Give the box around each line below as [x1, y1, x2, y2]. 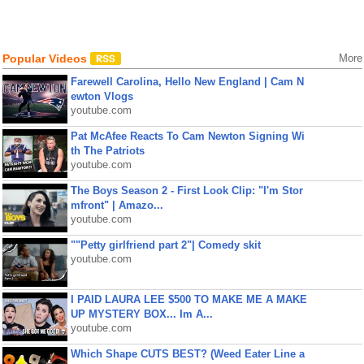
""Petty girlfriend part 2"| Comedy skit [70, 239, 261, 251]
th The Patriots [70, 145, 145, 157]
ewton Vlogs [70, 90, 133, 102]
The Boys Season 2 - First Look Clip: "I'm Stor [70, 184, 303, 197]
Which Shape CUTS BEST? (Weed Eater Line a [70, 348, 305, 360]
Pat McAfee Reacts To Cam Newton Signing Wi [70, 130, 305, 142]
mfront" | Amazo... [70, 199, 163, 211]
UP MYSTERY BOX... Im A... [70, 308, 213, 320]
